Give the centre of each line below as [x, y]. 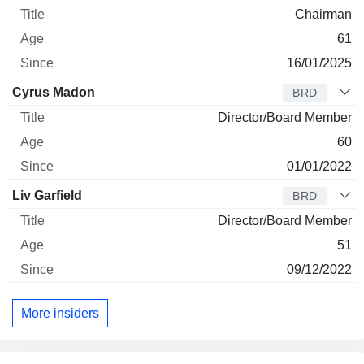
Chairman [323, 14]
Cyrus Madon [54, 92]
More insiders [60, 313]
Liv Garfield [47, 195]
